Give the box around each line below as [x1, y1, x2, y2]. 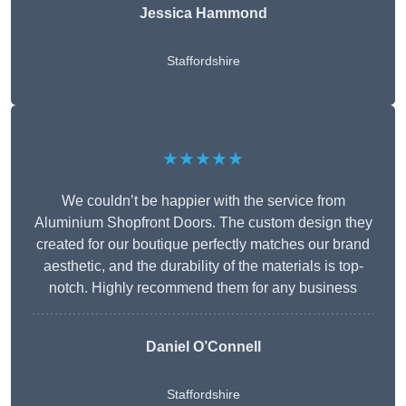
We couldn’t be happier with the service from [61, 193, 345, 209]
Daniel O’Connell [145, 339, 261, 355]
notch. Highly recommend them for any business [49, 280, 357, 296]
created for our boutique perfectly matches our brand [36, 237, 370, 253]
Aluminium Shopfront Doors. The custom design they [34, 215, 372, 231]
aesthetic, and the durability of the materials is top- [43, 258, 363, 275]
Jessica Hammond [139, 5, 267, 22]
